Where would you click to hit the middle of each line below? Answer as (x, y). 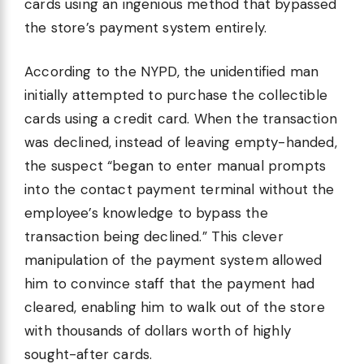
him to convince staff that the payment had (170, 284)
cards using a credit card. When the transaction (181, 119)
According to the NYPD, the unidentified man (172, 72)
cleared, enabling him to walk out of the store (175, 308)
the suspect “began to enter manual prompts (175, 166)
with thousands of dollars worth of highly (158, 331)
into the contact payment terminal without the (180, 190)
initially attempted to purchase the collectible (176, 95)
